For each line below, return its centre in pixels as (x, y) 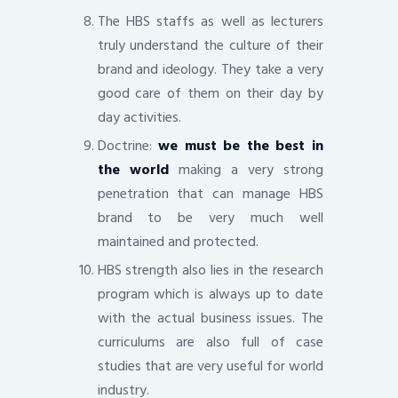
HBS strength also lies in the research (210, 270)
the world (133, 169)
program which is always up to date (210, 294)
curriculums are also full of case (210, 342)
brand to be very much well (210, 217)
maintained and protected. (178, 241)
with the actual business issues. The (210, 318)
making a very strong (246, 169)
